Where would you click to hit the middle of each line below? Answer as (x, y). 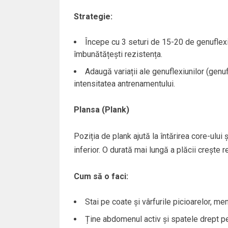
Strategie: (93, 16)
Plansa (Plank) (101, 109)
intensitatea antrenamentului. (124, 83)
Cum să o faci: (101, 176)
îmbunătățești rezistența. (118, 54)
